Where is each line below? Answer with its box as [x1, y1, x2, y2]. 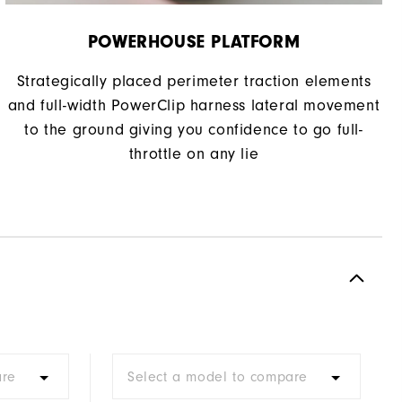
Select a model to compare [127, 369, 308, 386]
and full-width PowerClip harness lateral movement [7, 96, 380, 116]
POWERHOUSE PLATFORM [87, 31, 301, 53]
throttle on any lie [128, 144, 259, 164]
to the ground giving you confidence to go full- [24, 120, 363, 140]
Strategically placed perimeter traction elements [16, 72, 371, 92]
